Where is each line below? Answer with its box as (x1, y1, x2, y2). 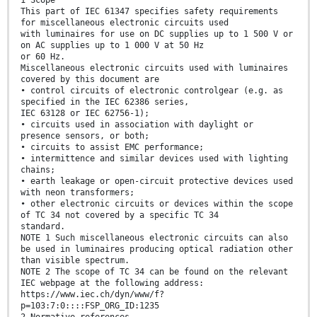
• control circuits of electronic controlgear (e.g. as (21, 86, 283, 96)
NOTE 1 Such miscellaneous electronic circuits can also (21, 233, 288, 243)
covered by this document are (21, 74, 159, 85)
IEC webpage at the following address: (21, 278, 204, 289)
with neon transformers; (21, 188, 134, 198)
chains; (21, 165, 55, 175)
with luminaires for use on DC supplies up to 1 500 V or (21, 29, 293, 40)
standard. (21, 221, 65, 232)
